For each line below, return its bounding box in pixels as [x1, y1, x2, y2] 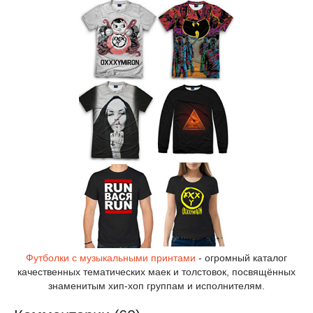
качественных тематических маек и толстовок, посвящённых [17, 265, 296, 277]
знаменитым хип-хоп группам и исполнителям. [48, 279, 265, 291]
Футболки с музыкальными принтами [26, 252, 196, 263]
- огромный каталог [196, 252, 287, 263]
